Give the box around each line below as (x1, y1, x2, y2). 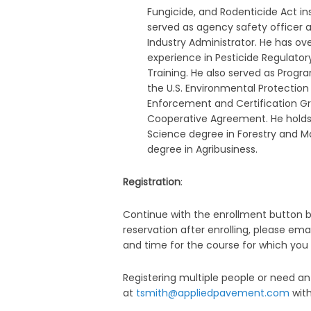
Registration (123, 175, 181, 190)
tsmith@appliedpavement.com (136, 286, 290, 301)
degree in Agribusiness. (147, 142, 258, 157)
